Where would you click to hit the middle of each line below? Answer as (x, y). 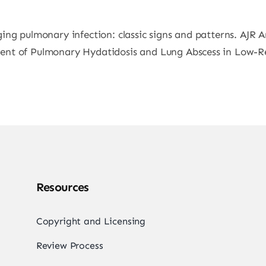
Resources (62, 187)
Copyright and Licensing (91, 221)
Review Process (69, 246)
